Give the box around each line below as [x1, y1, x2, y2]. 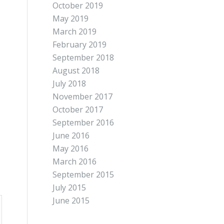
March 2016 [52, 156, 97, 167]
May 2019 [52, 13, 89, 24]
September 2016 [52, 117, 114, 128]
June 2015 [52, 195, 90, 206]
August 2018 [52, 65, 100, 76]
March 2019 [52, 26, 97, 37]
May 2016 [52, 143, 89, 154]
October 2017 [52, 104, 103, 115]
